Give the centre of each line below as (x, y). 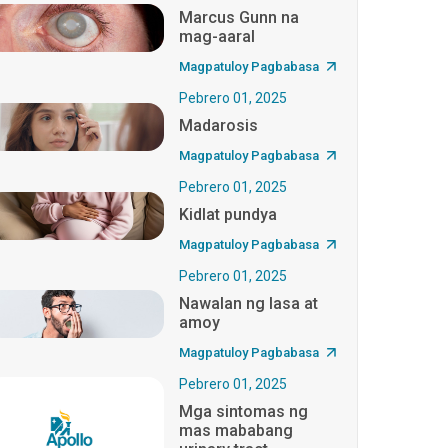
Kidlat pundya (228, 214)
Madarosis (219, 125)
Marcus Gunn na (239, 17)
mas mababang (236, 430)
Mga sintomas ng (244, 411)
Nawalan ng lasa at (249, 303)
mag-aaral (217, 36)
